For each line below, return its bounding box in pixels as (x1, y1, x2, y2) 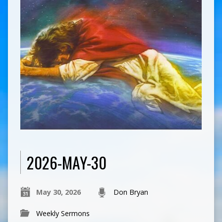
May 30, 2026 (36, 187, 81, 197)
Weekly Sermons (36, 208, 90, 218)
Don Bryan (113, 187, 148, 197)
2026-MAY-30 (26, 150, 107, 174)
